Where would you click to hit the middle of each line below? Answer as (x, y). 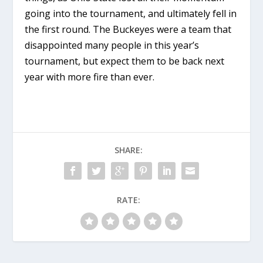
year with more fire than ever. (90, 77)
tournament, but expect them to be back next (125, 61)
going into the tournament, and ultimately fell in (131, 14)
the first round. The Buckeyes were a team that (128, 30)
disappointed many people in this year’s (112, 45)
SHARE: (129, 150)
